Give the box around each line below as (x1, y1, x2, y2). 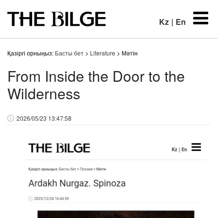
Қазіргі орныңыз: (7, 49, 55, 57)
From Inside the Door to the (7, 65, 185, 86)
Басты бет (55, 49, 84, 57)
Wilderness (7, 83, 80, 104)
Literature (90, 49, 115, 57)
